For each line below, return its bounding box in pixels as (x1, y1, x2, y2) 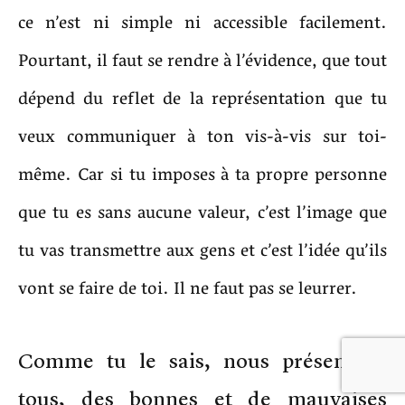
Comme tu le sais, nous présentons (18, 347, 387, 373)
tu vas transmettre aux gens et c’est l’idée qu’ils (18, 235, 387, 267)
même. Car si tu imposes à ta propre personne (18, 159, 387, 191)
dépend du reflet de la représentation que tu (18, 83, 387, 115)
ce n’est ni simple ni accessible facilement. (18, 7, 387, 39)
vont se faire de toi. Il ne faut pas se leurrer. (18, 273, 357, 305)
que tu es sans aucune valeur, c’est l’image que (18, 197, 387, 229)
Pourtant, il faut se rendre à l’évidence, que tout (18, 45, 387, 77)
